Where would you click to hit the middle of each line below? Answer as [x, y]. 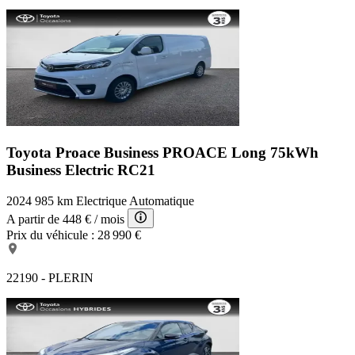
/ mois [109, 219]
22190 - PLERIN [50, 277]
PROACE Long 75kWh [240, 152]
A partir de [33, 219]
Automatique [162, 200]
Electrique [101, 200]
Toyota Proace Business [84, 152]
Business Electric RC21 [81, 170]
